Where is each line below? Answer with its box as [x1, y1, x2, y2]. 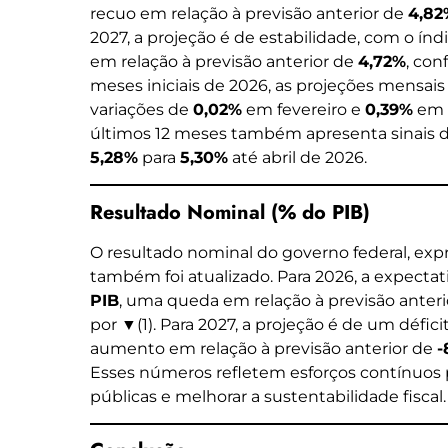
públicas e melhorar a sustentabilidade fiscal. [90, 386, 446, 406]
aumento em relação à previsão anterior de [90, 338, 437, 358]
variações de [90, 99, 193, 119]
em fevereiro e [242, 99, 365, 119]
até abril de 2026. [228, 147, 367, 167]
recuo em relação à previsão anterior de [90, 3, 408, 23]
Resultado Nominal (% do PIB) [90, 197, 370, 227]
